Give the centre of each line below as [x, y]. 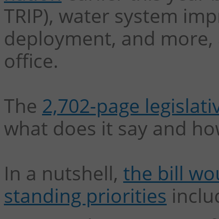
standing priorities [85, 195]
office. [31, 60]
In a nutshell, [64, 173]
